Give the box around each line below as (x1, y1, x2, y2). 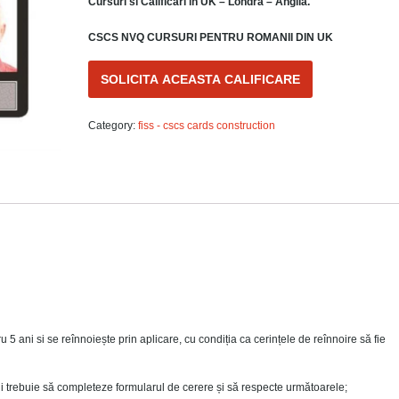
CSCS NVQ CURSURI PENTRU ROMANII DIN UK (88, 31, 334, 44)
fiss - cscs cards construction (138, 119, 276, 133)
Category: (88, 119, 139, 133)
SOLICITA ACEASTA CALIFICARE (101, 72, 301, 87)
